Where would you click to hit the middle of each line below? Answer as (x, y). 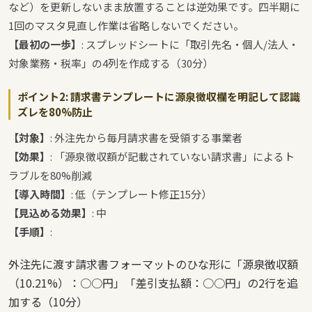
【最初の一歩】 (45, 45)
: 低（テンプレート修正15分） (141, 194)
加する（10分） (48, 302)
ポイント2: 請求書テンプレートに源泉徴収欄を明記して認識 (159, 97)
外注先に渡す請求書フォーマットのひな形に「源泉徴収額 (153, 264)
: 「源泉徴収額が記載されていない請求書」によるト (172, 157)
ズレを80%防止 (55, 112)
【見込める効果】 (50, 213)
